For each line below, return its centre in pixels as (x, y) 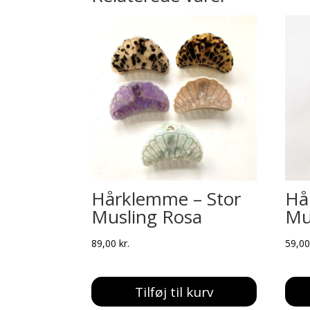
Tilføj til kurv (174, 292)
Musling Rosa (147, 217)
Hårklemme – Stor (166, 199)
